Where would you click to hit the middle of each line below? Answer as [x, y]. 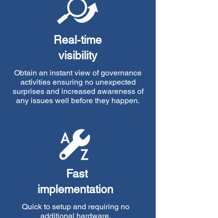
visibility [78, 55]
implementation [75, 189]
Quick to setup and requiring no [75, 207]
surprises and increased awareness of [78, 91]
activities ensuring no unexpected [78, 82]
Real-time [78, 40]
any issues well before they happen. [78, 100]
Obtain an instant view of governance [78, 73]
